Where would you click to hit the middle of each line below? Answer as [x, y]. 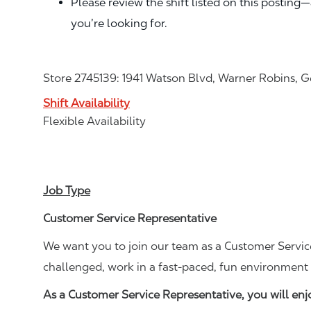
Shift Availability [86, 103]
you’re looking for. [119, 23]
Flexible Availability [94, 121]
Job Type [67, 190]
